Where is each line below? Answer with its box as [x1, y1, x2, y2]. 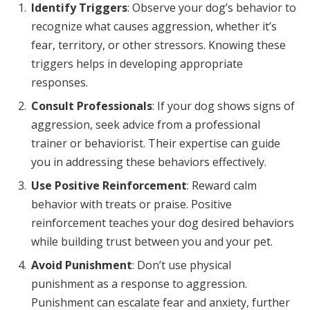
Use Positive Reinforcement [31, 177, 187, 193]
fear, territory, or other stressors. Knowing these [31, 37, 286, 53]
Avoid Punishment [31, 257, 132, 273]
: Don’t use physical [132, 257, 231, 273]
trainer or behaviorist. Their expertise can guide [31, 135, 280, 151]
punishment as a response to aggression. [31, 275, 247, 291]
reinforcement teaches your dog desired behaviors [31, 215, 294, 230]
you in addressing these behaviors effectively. [31, 154, 266, 170]
